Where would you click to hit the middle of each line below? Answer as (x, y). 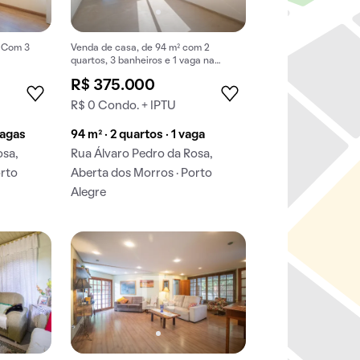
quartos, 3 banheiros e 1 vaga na (143, 61)
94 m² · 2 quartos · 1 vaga (138, 135)
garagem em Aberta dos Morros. (142, 74)
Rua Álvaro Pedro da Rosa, (142, 155)
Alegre (89, 193)
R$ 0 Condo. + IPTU (124, 106)
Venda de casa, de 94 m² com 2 (141, 49)
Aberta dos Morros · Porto (142, 174)
